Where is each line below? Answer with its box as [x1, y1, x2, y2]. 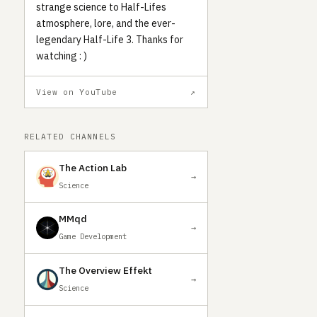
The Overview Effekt [59, 263, 152, 277]
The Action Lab [59, 161, 127, 174]
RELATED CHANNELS [24, 132, 116, 142]
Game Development [59, 231, 127, 242]
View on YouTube [36, 86, 118, 97]
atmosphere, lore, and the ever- [36, 17, 175, 30]
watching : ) [36, 50, 87, 63]
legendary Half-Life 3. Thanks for [36, 33, 183, 47]
